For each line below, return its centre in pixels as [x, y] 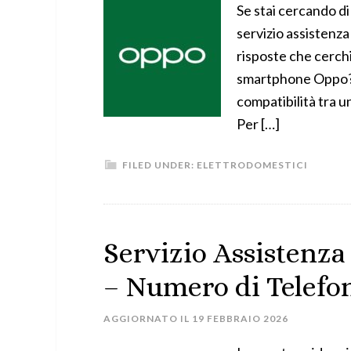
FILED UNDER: [159, 165]
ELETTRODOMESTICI [252, 165]
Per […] [258, 124]
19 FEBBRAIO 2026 [240, 318]
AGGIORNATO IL [148, 318]
